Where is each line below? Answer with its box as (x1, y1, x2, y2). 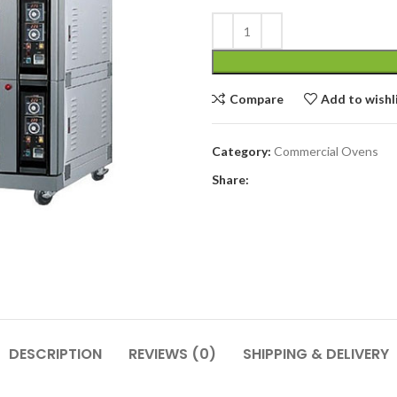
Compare (229, 90, 284, 106)
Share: (212, 172, 249, 187)
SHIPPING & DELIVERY (242, 344, 389, 364)
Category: (212, 144, 271, 159)
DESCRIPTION (8, 344, 102, 364)
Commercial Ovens (274, 144, 378, 159)
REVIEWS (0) (128, 344, 216, 364)
